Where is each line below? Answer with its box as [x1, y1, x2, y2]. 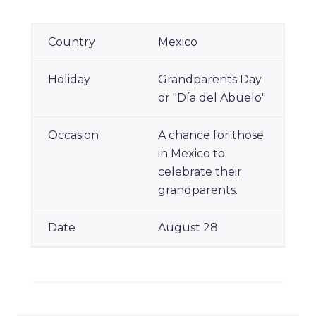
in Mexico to [158, 147, 225, 161]
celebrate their [158, 165, 242, 179]
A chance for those [158, 128, 264, 142]
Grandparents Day [158, 73, 262, 87]
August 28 [158, 221, 218, 235]
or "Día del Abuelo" [158, 91, 266, 105]
